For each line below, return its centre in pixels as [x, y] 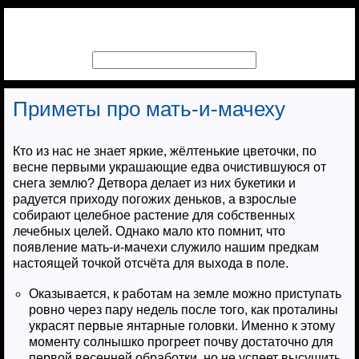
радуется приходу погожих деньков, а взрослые [155, 199]
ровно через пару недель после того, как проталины [184, 310]
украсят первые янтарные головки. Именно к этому [182, 326]
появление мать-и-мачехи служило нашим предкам [166, 247]
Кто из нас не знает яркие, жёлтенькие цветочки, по [165, 151]
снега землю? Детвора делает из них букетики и [154, 183]
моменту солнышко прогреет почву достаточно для [181, 342]
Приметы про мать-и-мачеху [149, 109]
